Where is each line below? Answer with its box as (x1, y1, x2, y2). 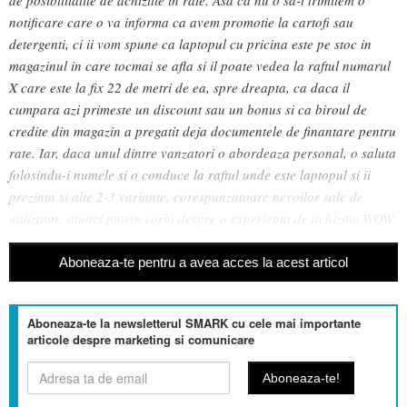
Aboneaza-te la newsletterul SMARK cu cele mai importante (27, 314, 361, 333)
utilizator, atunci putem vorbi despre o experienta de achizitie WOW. (9, 208, 397, 227)
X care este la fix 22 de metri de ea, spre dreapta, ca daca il (9, 77, 350, 96)
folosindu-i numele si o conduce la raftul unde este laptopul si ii (9, 164, 371, 184)
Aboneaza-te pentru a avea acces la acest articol (59, 254, 348, 271)
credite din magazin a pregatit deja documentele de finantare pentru (9, 121, 396, 140)
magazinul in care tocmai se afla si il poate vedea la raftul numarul (9, 55, 391, 74)
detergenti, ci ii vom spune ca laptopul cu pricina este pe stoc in (9, 34, 372, 53)
